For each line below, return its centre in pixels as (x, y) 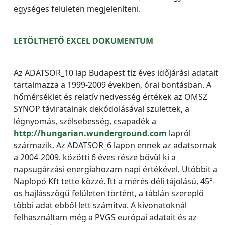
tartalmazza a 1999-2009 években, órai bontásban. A (113, 85)
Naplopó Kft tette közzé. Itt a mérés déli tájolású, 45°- (115, 181)
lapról (179, 133)
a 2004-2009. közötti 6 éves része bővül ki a (95, 157)
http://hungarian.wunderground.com (90, 133)
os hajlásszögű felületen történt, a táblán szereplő (109, 193)
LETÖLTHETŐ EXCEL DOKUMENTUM (83, 41)
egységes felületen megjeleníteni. (77, 9)
